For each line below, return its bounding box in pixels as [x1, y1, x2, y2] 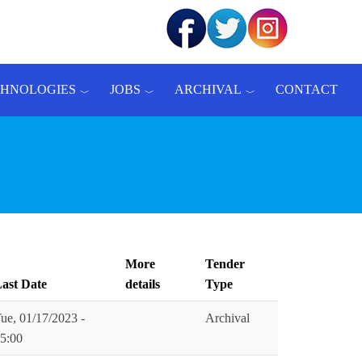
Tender [205, 257, 245, 271]
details [125, 277, 160, 291]
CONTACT [276, 82, 338, 96]
